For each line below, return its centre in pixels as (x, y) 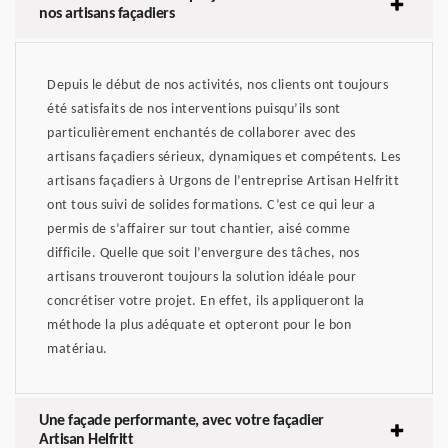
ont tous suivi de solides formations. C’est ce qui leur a (211, 205)
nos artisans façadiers (106, 13)
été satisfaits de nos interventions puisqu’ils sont (194, 109)
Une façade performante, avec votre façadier (181, 420)
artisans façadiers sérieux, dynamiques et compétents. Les (224, 157)
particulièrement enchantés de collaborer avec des (201, 133)
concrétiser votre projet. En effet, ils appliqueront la (206, 301)
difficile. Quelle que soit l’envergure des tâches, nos (203, 253)
